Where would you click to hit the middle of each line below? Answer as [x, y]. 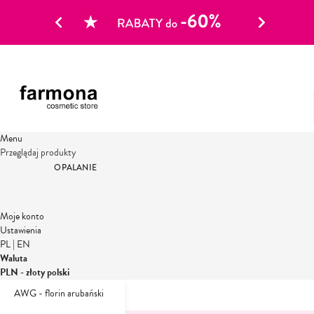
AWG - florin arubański [59, 293]
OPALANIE [75, 168]
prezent [80, 286]
